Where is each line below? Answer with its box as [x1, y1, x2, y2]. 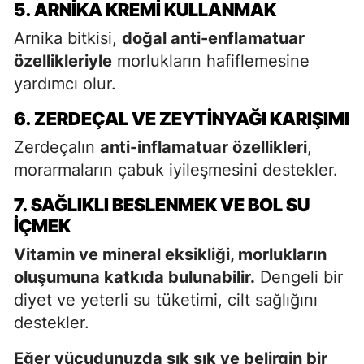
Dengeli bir [255, 266, 343, 287]
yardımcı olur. [14, 73, 116, 93]
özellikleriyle [14, 50, 112, 71]
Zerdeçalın [14, 136, 100, 157]
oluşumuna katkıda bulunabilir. [14, 266, 255, 287]
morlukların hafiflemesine [112, 50, 310, 71]
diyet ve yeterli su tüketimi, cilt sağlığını [14, 289, 318, 310]
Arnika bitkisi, [14, 28, 122, 48]
